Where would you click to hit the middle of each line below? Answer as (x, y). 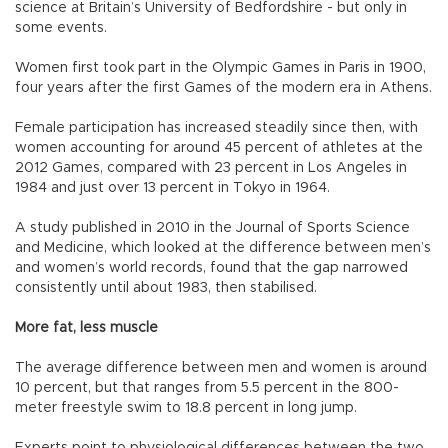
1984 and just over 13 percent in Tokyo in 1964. (172, 187)
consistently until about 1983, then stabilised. (166, 287)
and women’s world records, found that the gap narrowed (211, 267)
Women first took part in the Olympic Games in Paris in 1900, (220, 67)
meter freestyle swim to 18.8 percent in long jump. (186, 407)
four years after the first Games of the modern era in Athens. (223, 87)
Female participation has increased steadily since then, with (216, 127)
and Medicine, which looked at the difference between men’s (223, 247)
